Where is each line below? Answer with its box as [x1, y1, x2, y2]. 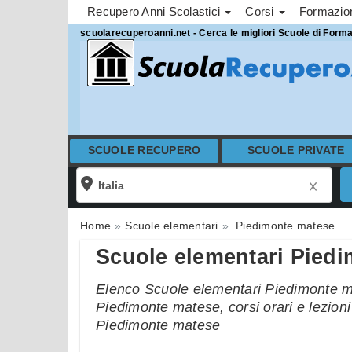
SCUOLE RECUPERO [87, 145, 201, 156]
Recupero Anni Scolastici [87, 5, 224, 18]
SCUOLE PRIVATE [247, 145, 345, 156]
